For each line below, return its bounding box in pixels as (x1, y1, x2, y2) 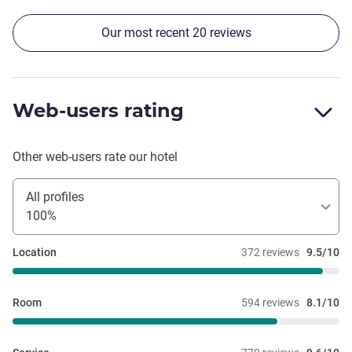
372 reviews (241, 245, 299, 258)
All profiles (26, 189, 84, 204)
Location (13, 245, 57, 258)
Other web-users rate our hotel (13, 148, 178, 164)
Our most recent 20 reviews (101, 24, 251, 40)
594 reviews (241, 295, 299, 309)
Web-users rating (13, 98, 184, 122)
